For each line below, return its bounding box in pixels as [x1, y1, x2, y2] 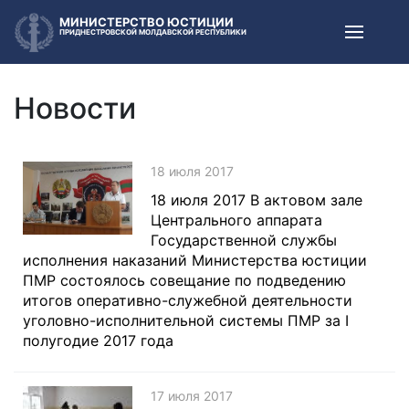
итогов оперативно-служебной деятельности [23, 291, 352, 309]
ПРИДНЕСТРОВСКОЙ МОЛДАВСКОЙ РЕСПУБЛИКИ [59, 26, 246, 37]
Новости [14, 90, 136, 126]
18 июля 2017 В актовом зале [151, 191, 362, 209]
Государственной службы [151, 231, 337, 249]
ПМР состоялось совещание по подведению [23, 271, 346, 289]
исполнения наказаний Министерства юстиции [23, 251, 367, 269]
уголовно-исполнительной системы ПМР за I [23, 311, 349, 330]
